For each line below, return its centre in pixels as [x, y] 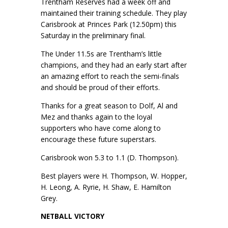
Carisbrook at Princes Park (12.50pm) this [109, 24]
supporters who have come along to [101, 128]
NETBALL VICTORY [73, 216]
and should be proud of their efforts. [100, 88]
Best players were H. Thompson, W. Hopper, [114, 176]
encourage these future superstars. [98, 139]
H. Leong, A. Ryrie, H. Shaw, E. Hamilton [106, 187]
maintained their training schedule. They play [114, 13]
